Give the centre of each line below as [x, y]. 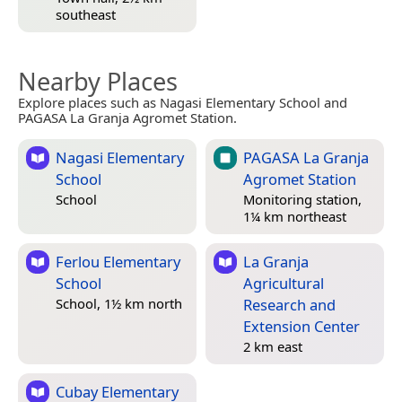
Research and [289, 304]
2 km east [273, 347]
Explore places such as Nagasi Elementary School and [183, 102]
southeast [86, 15]
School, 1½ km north [119, 304]
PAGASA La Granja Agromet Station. [127, 117]
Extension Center [301, 326]
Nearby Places [98, 81]
